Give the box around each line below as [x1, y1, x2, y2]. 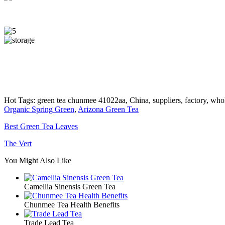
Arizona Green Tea [78, 104, 139, 114]
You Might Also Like [4, 156, 71, 165]
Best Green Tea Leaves [4, 122, 78, 131]
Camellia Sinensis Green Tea [24, 182, 116, 191]
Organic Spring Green [4, 104, 74, 114]
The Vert [4, 139, 32, 148]
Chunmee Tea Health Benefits [24, 200, 120, 209]
